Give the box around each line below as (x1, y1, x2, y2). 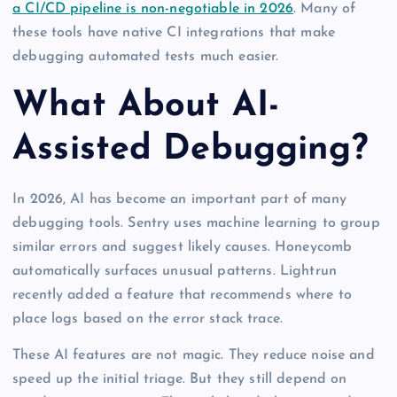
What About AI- (12, 88, 280, 124)
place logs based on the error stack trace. (12, 311, 283, 326)
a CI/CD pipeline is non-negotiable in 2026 (12, 2, 293, 17)
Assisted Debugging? (12, 131, 368, 167)
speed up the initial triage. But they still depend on (12, 371, 347, 386)
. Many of (293, 2, 356, 17)
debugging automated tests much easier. (12, 50, 279, 65)
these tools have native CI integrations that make (12, 26, 335, 41)
